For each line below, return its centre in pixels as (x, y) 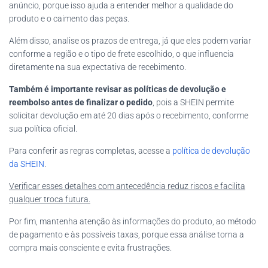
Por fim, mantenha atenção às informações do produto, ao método (133, 221)
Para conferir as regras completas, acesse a (91, 150)
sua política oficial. (43, 128)
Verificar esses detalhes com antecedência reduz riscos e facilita (127, 186)
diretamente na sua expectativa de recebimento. (98, 67)
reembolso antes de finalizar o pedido (81, 102)
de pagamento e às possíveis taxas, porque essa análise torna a (127, 234)
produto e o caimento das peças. (69, 18)
